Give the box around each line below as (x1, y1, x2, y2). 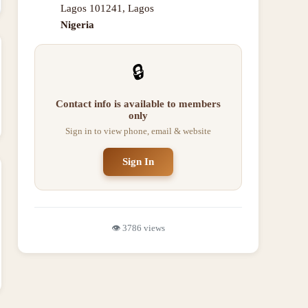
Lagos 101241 (60, 3, 122, 14)
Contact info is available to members (56, 98, 221, 109)
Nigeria (60, 19, 94, 30)
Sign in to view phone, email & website (65, 126, 211, 136)
